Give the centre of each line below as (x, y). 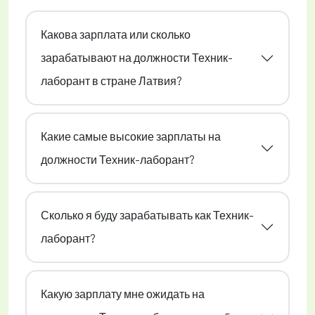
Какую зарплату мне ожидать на (123, 294)
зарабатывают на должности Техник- (137, 58)
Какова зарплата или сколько (116, 35)
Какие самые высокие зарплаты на (131, 137)
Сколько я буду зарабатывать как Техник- (147, 216)
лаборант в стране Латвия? (111, 81)
